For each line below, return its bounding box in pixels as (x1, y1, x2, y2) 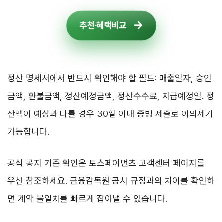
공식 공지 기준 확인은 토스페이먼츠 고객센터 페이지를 (7, 157, 205, 168)
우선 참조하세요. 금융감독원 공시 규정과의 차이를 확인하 (7, 175, 215, 186)
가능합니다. (7, 126, 49, 137)
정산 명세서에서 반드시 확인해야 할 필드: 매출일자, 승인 (7, 72, 212, 83)
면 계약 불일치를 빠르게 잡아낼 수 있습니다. (7, 193, 167, 204)
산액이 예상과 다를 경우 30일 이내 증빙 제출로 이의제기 (7, 108, 213, 119)
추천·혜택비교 (80, 20, 126, 30)
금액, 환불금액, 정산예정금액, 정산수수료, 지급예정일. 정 (7, 90, 214, 101)
